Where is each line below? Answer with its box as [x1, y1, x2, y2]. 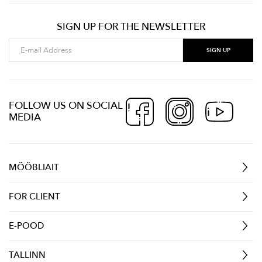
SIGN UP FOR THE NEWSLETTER [57, 19, 205, 33]
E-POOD [9, 219, 44, 232]
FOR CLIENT [9, 190, 60, 202]
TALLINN [9, 249, 46, 261]
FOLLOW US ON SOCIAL [9, 98, 123, 112]
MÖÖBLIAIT [9, 161, 59, 173]
